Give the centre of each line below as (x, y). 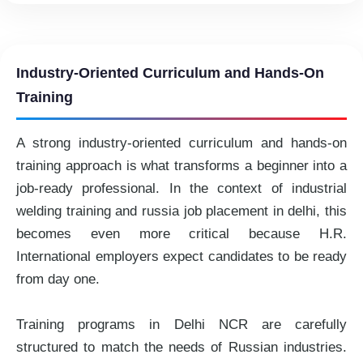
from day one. (58, 280)
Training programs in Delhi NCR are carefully (181, 325)
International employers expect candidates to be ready (181, 257)
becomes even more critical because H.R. (181, 234)
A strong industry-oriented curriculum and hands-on (181, 143)
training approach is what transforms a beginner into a (181, 166)
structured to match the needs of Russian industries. (181, 348)
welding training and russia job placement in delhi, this (181, 211)
